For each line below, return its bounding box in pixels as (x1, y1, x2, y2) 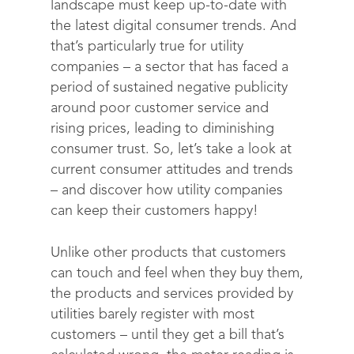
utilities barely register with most (51, 307, 254, 322)
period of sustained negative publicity (51, 81, 288, 95)
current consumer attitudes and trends (51, 163, 293, 177)
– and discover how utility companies (51, 183, 283, 198)
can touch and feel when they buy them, (51, 266, 303, 281)
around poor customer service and (51, 101, 269, 115)
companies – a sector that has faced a (51, 60, 288, 74)
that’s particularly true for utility (51, 40, 243, 54)
